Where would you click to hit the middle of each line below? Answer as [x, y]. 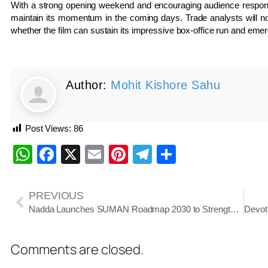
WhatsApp [77, 154]
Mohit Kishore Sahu [165, 85]
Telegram [192, 154]
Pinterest [166, 154]
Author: [88, 85]
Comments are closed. [77, 249]
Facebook [99, 154]
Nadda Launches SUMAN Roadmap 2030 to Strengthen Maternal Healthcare [234, 209]
